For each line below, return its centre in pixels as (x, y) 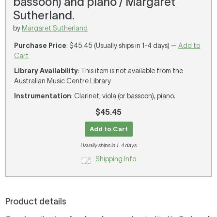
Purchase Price (40, 46)
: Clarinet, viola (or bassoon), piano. (124, 96)
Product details (36, 201)
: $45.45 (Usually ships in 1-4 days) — (123, 46)
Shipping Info (116, 159)
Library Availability (46, 71)
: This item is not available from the (131, 71)
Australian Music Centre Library (63, 81)
